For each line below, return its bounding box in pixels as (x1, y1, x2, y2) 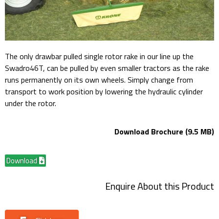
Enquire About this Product (105, 178, 214, 194)
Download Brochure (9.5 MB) (114, 126, 214, 138)
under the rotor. (5, 97, 56, 109)
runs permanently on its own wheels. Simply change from (5, 73, 193, 86)
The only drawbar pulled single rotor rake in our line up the (5, 50, 194, 62)
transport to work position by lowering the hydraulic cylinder (5, 85, 203, 97)
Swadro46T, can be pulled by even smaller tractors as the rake (5, 62, 209, 74)
